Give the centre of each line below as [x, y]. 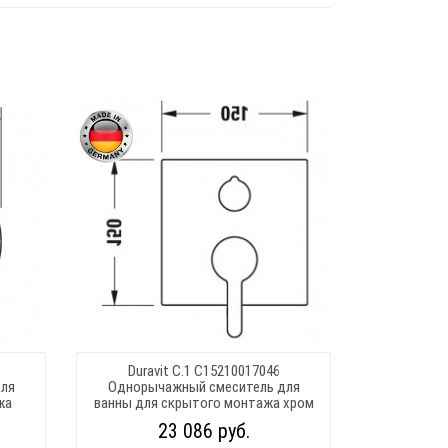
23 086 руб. [203, 430]
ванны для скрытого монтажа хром [203, 402]
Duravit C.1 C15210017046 [203, 370]
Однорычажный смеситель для [203, 386]
